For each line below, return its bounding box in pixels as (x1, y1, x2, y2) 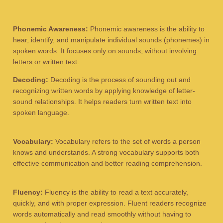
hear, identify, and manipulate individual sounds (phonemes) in (13, 36, 210, 44)
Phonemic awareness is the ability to (88, 25, 205, 33)
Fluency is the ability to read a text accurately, (43, 188, 189, 196)
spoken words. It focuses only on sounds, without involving (13, 47, 197, 55)
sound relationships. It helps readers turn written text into (13, 98, 192, 106)
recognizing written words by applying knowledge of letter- (13, 87, 196, 95)
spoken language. (13, 109, 70, 116)
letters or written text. (13, 58, 80, 66)
